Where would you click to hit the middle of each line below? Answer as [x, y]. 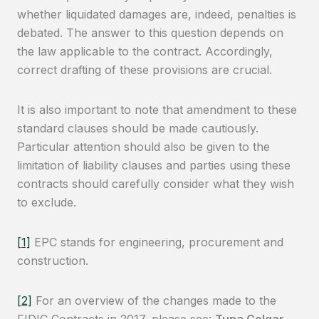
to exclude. [47, 202]
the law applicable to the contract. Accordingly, [145, 51]
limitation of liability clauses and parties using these [154, 165]
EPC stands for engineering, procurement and [157, 242]
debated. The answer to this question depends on [150, 33]
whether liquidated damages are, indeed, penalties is [157, 14]
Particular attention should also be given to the [143, 147]
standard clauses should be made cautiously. [138, 128]
